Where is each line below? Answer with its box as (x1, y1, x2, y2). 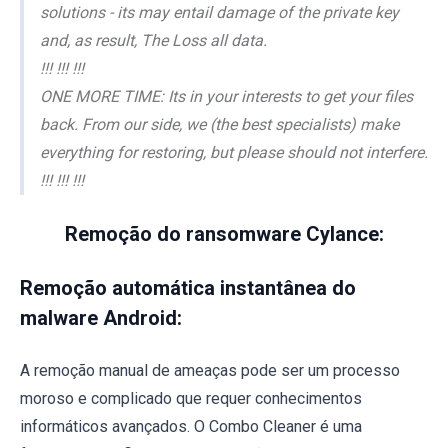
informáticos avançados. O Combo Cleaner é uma (20, 416, 362, 436)
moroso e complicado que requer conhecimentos (20, 388, 362, 408)
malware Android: (20, 305, 182, 330)
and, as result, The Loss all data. (40, 30, 267, 50)
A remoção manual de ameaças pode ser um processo (20, 360, 400, 380)
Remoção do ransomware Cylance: (64, 221, 384, 246)
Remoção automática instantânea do (20, 275, 356, 300)
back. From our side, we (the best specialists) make (40, 114, 399, 134)
